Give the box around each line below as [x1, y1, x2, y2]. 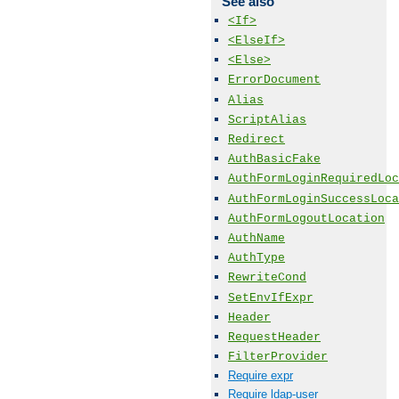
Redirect [228, 133, 285, 146]
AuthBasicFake [228, 152, 321, 167]
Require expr [228, 369, 293, 383]
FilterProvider [228, 350, 328, 364]
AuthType [228, 251, 285, 265]
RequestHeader [228, 330, 321, 344]
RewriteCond [228, 271, 306, 285]
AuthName [228, 231, 285, 245]
